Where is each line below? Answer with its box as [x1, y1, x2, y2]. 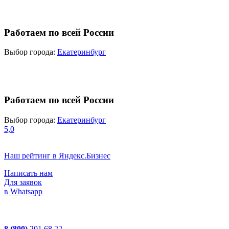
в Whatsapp [4, 187, 42, 196]
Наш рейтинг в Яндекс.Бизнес [4, 151, 110, 160]
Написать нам [4, 168, 53, 177]
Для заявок [4, 177, 42, 187]
